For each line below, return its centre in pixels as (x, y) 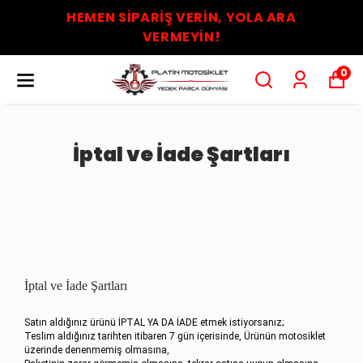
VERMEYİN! (181, 37)
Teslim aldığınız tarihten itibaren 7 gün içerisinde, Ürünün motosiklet (175, 336)
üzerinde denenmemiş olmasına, (97, 350)
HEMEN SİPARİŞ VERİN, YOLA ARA (181, 17)
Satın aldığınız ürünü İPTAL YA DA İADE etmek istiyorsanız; (154, 322)
